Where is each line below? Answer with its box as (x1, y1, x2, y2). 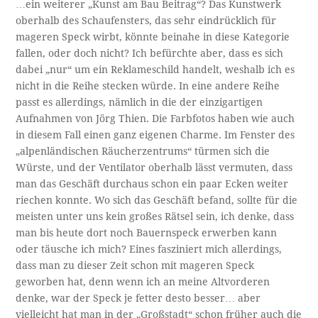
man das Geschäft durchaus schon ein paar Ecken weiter (16, 177, 289, 190)
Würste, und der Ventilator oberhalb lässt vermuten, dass (16, 161, 293, 173)
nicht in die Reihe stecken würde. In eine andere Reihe (16, 79, 280, 92)
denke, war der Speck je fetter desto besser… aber (16, 292, 261, 304)
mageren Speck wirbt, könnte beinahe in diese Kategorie (16, 31, 290, 43)
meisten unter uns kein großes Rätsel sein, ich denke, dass (16, 210, 295, 222)
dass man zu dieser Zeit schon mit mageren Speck (16, 259, 255, 271)
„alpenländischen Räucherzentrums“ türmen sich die (16, 145, 270, 157)
